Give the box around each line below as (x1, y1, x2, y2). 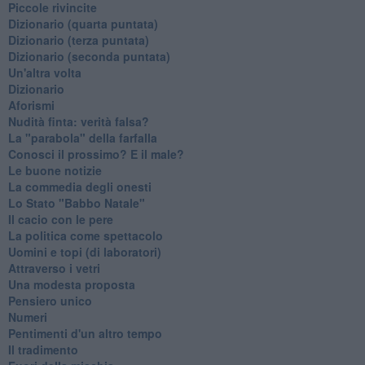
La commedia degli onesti (7, 178, 152, 195)
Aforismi (7, 96, 55, 113)
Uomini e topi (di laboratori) (7, 243, 161, 260)
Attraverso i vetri (7, 259, 100, 276)
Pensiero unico (7, 292, 92, 309)
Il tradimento (7, 341, 78, 358)
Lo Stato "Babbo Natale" (7, 194, 145, 211)
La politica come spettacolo (7, 226, 163, 244)
